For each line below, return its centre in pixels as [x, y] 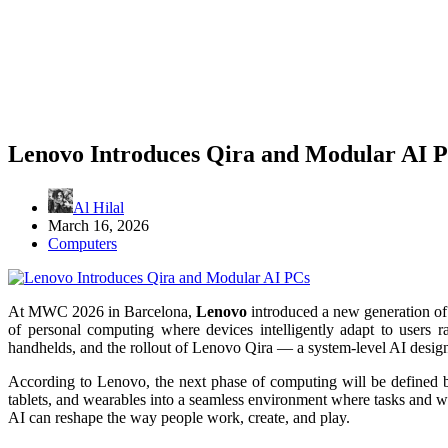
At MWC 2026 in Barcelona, [102, 311]
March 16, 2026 [98, 225]
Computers [82, 243]
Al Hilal [98, 207]
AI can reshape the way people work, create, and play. [179, 417]
